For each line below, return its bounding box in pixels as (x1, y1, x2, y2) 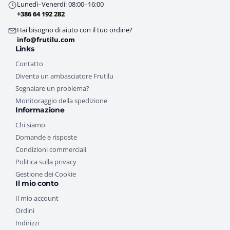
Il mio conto (15, 179, 59, 188)
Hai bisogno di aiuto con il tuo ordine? (17, 25, 132, 35)
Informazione (15, 105, 65, 115)
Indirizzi (15, 218, 39, 228)
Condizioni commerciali (15, 145, 86, 155)
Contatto (15, 59, 43, 69)
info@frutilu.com (17, 35, 75, 45)
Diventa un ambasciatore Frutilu (15, 71, 113, 81)
